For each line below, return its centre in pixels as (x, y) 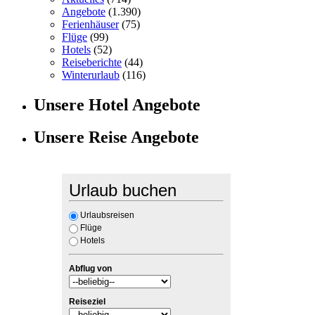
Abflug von (90, 269)
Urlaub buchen (123, 191)
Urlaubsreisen (107, 216)
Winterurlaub (91, 75)
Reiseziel (87, 302)
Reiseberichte (92, 62)
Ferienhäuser (90, 24)
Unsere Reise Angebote (116, 137)
